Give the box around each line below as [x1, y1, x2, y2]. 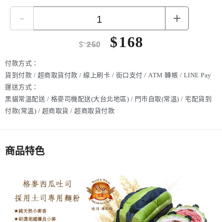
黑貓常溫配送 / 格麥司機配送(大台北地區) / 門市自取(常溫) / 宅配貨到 [5, 95, 212, 103]
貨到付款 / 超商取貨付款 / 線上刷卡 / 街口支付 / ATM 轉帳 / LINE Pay [5, 71, 212, 79]
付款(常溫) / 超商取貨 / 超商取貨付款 [5, 107, 114, 114]
